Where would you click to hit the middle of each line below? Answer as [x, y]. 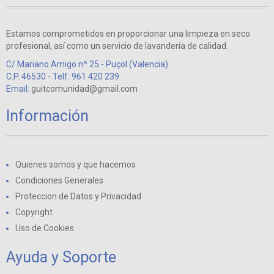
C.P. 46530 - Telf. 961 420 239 [63, 77]
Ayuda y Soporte [61, 257]
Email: [19, 89]
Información [47, 116]
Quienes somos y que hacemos [76, 165]
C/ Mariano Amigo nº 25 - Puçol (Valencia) [87, 65]
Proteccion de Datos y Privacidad [78, 197]
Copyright [34, 213]
